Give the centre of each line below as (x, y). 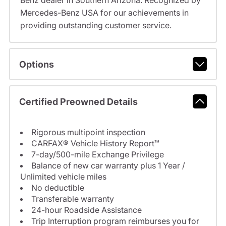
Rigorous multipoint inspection (88, 132)
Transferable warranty (72, 199)
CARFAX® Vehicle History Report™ (95, 144)
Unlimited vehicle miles (63, 177)
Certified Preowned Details (78, 101)
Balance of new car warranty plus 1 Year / (108, 166)
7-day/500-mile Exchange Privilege (97, 155)
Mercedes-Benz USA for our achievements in (104, 13)
